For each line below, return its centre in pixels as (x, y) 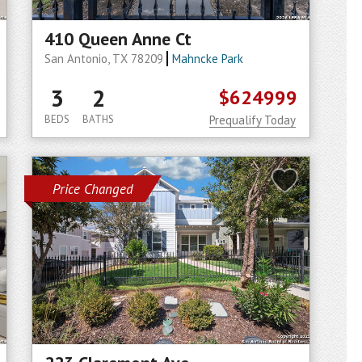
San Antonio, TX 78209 (105, 59)
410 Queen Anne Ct (118, 39)
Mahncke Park (207, 59)
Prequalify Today (253, 120)
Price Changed (93, 189)
